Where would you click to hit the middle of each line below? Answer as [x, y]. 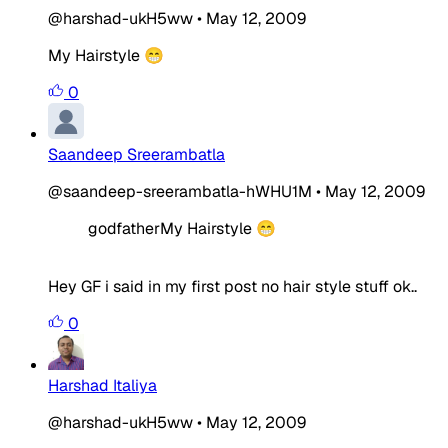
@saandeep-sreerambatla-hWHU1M [180, 191]
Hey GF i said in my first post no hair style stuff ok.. [232, 286]
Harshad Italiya [102, 385]
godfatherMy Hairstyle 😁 [182, 228]
